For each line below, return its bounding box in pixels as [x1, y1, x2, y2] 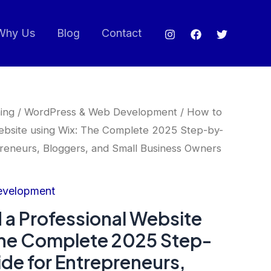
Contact [102, 27, 142, 39]
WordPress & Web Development [24, 106, 177, 118]
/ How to [177, 106, 222, 118]
